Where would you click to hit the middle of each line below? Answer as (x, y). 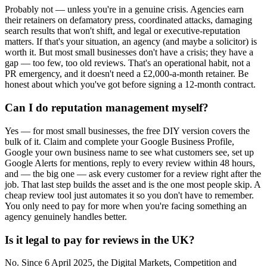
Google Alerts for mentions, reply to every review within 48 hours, (130, 163)
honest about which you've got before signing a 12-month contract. (130, 85)
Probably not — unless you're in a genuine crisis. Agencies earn (124, 10)
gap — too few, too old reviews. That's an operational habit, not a (128, 63)
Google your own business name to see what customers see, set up (129, 152)
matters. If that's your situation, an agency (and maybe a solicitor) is (131, 42)
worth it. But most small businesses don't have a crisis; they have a (129, 52)
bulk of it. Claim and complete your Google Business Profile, (119, 141)
